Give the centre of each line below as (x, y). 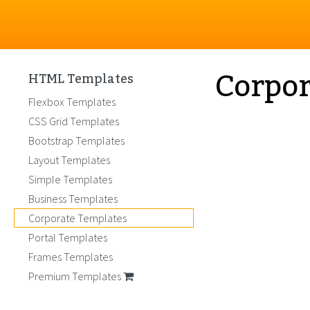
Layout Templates (69, 160)
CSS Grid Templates (74, 121)
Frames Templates (71, 257)
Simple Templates (70, 179)
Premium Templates (76, 276)
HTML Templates (81, 79)
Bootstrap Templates (76, 140)
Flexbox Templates (72, 102)
